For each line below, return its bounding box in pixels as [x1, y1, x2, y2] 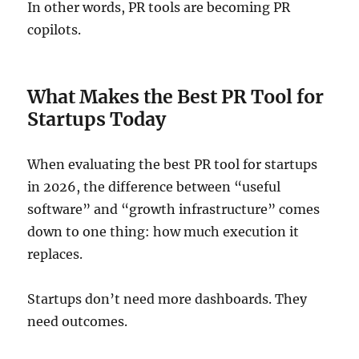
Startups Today [27, 107, 167, 131]
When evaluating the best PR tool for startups [27, 155, 318, 172]
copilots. [27, 21, 82, 38]
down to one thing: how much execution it [27, 223, 300, 240]
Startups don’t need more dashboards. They [27, 290, 308, 307]
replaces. [27, 245, 83, 262]
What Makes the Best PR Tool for [27, 84, 325, 108]
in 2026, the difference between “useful [27, 178, 281, 195]
